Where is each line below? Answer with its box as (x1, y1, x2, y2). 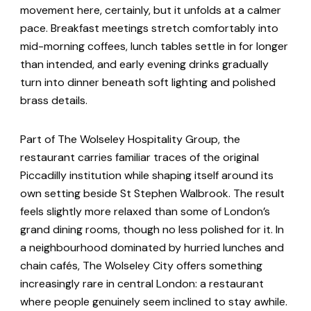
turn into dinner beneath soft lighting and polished (20, 74, 276, 90)
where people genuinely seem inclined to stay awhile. (20, 294, 287, 309)
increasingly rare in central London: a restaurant (20, 276, 264, 291)
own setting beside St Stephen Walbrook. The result (20, 185, 285, 201)
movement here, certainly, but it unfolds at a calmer (20, 2, 281, 17)
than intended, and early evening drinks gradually (20, 56, 269, 72)
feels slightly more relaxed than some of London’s (20, 203, 270, 219)
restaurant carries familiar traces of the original (20, 149, 259, 165)
